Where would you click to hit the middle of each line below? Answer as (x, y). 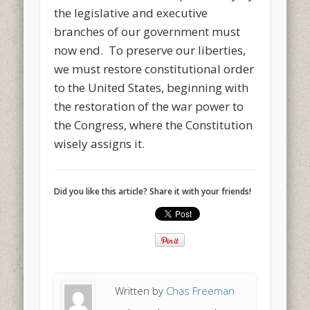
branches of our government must (147, 31)
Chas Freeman (201, 290)
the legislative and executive (131, 12)
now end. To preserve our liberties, (150, 50)
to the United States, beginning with (152, 87)
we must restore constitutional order (154, 69)
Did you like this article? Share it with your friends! (153, 191)
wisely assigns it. (100, 143)
